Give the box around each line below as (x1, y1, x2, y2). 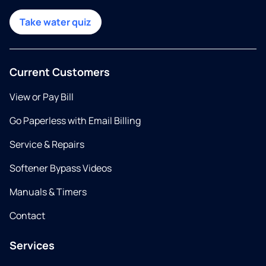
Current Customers (9, 65, 110, 80)
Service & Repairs (9, 138, 84, 151)
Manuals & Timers (9, 185, 87, 199)
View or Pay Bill (9, 90, 74, 104)
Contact (9, 209, 45, 223)
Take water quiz (20, 15, 91, 29)
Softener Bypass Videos (9, 161, 112, 175)
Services (9, 238, 55, 253)
